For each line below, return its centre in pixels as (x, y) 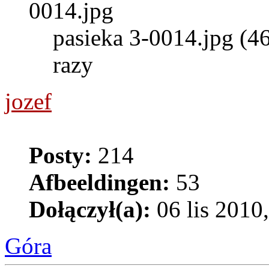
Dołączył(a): (90, 210)
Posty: (60, 156)
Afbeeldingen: (99, 183)
